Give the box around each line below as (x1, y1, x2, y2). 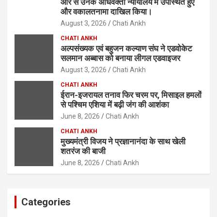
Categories (21, 196, 71, 208)
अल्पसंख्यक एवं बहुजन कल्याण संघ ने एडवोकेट (61, 44, 192, 54)
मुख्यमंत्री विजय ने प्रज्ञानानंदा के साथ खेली (61, 137, 186, 147)
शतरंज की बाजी (61, 146, 106, 156)
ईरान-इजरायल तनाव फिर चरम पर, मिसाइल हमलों (61, 90, 201, 100)
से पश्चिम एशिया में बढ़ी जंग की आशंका (61, 100, 169, 110)
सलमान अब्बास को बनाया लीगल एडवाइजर (61, 53, 180, 63)
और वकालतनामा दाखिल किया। (61, 7, 152, 17)
